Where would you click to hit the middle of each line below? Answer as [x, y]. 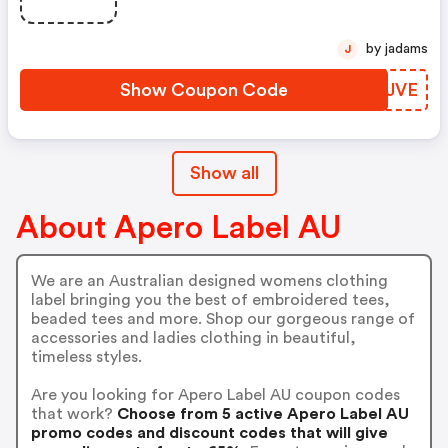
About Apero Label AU [178, 228]
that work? [71, 413]
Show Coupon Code [204, 90]
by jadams [406, 49]
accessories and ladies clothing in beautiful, [193, 337]
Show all [224, 173]
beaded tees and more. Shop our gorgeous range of [222, 318]
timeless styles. [86, 356]
